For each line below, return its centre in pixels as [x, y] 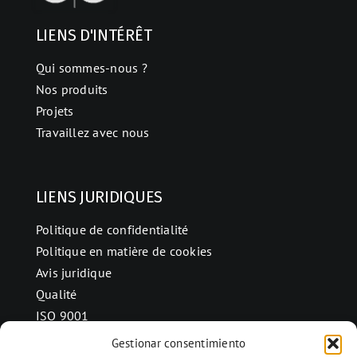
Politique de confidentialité [112, 229]
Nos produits [72, 89]
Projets [55, 110]
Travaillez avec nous [92, 132]
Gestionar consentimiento [178, 343]
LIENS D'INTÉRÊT [94, 35]
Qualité [56, 294]
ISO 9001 [62, 315]
